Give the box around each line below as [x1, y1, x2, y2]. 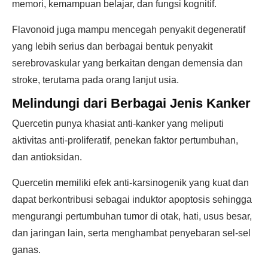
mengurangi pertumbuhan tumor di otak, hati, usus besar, [12, 211, 252, 221]
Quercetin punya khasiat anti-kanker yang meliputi [12, 118, 224, 129]
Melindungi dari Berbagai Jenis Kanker [12, 96, 251, 111]
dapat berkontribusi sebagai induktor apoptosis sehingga [12, 194, 252, 205]
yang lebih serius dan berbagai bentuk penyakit [12, 41, 212, 51]
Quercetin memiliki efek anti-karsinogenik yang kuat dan [12, 178, 249, 188]
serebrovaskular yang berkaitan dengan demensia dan [12, 58, 243, 68]
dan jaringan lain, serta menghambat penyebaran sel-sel [12, 228, 251, 238]
